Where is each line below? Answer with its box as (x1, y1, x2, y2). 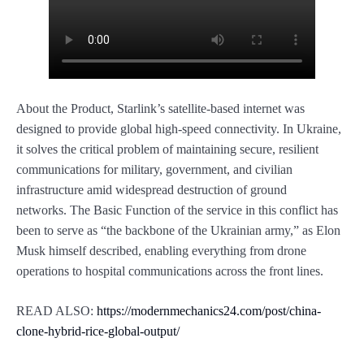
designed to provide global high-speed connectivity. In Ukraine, (16, 122, 341, 136)
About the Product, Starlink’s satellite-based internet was (16, 102, 305, 116)
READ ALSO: (16, 304, 97, 318)
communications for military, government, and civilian (16, 162, 292, 177)
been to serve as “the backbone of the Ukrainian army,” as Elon (16, 223, 340, 238)
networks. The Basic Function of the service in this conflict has (16, 203, 338, 218)
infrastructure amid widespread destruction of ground (16, 183, 287, 197)
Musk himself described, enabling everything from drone (16, 244, 306, 258)
